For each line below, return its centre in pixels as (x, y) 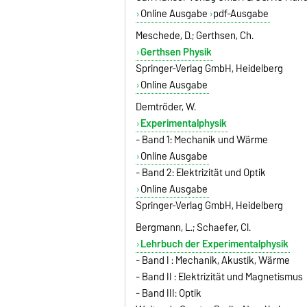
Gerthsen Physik (176, 52)
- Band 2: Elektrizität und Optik (201, 173)
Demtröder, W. (166, 107)
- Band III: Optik (169, 294)
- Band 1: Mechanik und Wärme (202, 140)
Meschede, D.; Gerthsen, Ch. (195, 36)
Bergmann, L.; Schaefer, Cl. (194, 228)
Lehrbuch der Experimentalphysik (214, 244)
